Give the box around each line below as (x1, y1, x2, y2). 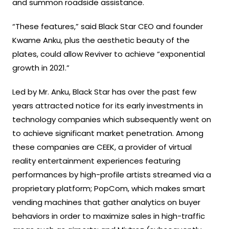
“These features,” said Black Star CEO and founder (12, 20, 203, 32)
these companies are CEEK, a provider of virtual (12, 141, 192, 152)
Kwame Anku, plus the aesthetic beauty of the (12, 34, 190, 45)
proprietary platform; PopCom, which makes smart (12, 182, 205, 194)
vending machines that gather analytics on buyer (12, 196, 200, 208)
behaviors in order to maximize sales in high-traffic (12, 210, 205, 221)
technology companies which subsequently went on (12, 113, 211, 125)
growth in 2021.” (12, 62, 70, 73)
